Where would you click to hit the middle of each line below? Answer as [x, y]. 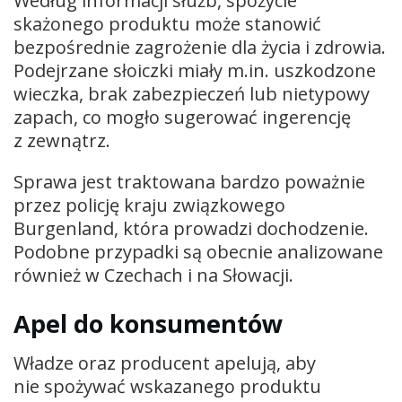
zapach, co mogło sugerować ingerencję [182, 118]
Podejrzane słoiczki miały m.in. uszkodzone [195, 71]
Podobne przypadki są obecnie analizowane [198, 252]
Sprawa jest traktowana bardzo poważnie [189, 182]
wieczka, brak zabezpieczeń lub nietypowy [192, 94]
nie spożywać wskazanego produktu [167, 387]
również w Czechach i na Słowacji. [153, 275]
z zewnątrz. [62, 141]
